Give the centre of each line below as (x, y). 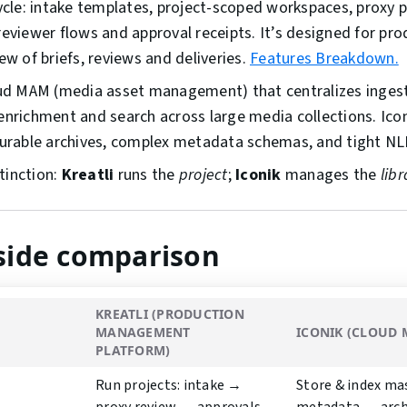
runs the (146, 175)
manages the (331, 175)
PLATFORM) (133, 351)
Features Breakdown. (324, 59)
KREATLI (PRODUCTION (170, 314)
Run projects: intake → (169, 386)
